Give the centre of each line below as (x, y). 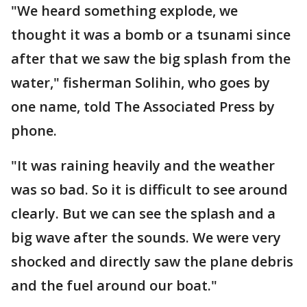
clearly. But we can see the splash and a (143, 214)
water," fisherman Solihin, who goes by (140, 83)
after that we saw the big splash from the (151, 59)
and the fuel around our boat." (114, 286)
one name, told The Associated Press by (143, 107)
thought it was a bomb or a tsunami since (151, 35)
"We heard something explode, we (124, 11)
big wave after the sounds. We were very (146, 238)
